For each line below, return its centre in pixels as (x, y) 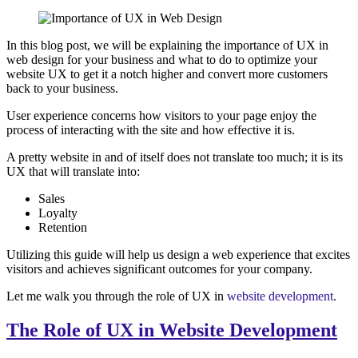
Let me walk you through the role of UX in (117, 296)
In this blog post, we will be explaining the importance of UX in (167, 46)
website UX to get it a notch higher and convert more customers (167, 74)
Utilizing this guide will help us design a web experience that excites (178, 255)
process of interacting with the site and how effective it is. (151, 130)
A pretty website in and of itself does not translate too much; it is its (175, 157)
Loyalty (60, 213)
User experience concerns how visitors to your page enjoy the (161, 116)
